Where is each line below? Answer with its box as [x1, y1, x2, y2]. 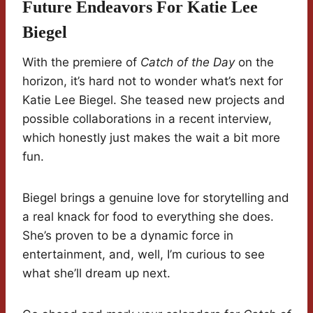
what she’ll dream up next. [22, 266, 170, 281]
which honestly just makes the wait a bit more [22, 131, 280, 145]
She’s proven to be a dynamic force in [22, 228, 233, 243]
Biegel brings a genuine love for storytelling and [22, 191, 289, 205]
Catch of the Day [140, 55, 235, 70]
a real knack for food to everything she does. [22, 210, 274, 224]
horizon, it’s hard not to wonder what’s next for [22, 74, 283, 89]
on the [235, 55, 274, 70]
